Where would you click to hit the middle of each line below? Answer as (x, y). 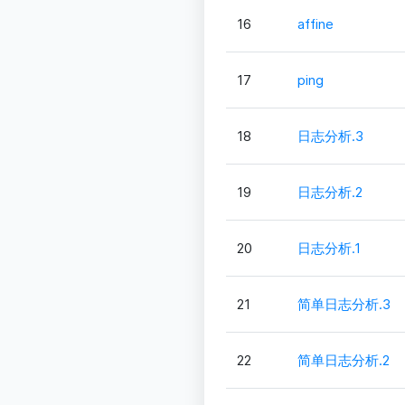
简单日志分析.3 (344, 305)
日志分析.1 (329, 249)
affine (315, 24)
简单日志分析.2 (343, 361)
